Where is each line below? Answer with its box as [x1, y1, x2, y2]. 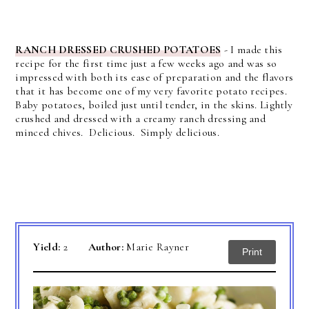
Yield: [33, 239, 63, 254]
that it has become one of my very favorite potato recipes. [15, 83, 290, 98]
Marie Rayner [126, 239, 189, 254]
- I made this [221, 42, 283, 57]
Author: [88, 239, 127, 254]
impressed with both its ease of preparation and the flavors [15, 70, 294, 84]
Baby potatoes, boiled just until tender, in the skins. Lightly [15, 97, 293, 112]
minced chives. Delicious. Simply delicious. [15, 125, 219, 139]
